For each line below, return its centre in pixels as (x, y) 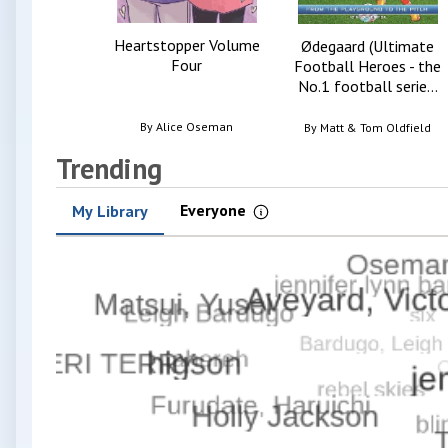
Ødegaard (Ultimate (367, 46)
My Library (110, 211)
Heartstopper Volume (186, 44)
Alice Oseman (194, 126)
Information (295, 219)
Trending (109, 168)
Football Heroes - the (367, 66)
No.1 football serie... (367, 86)
